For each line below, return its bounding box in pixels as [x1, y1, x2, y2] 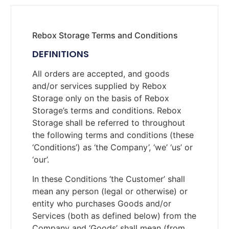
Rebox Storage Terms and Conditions [32, 30, 178, 40]
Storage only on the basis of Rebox [32, 93, 169, 103]
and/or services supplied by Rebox [32, 80, 167, 91]
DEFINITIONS [32, 47, 89, 60]
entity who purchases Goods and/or [32, 198, 171, 209]
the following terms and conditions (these [32, 129, 194, 140]
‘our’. [32, 154, 49, 165]
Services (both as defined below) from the [32, 211, 196, 221]
